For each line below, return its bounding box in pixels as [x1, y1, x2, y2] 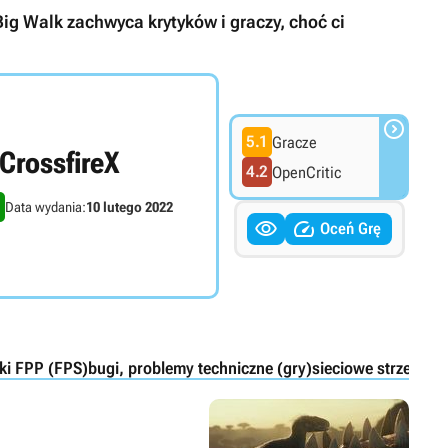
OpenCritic [272, 162, 341, 182]
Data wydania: [5, 199, 86, 216]
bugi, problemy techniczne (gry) [88, 358, 312, 379]
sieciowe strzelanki [312, 358, 445, 379]
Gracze [272, 132, 317, 152]
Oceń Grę [319, 219, 381, 239]
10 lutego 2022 [86, 199, 173, 216]
